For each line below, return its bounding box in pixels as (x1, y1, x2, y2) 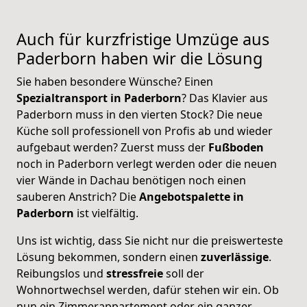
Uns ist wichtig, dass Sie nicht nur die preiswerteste (16, 232, 283, 248)
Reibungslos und (16, 265, 106, 281)
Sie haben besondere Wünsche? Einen (16, 73, 213, 89)
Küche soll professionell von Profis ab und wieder (16, 123, 273, 138)
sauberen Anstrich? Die (16, 188, 139, 204)
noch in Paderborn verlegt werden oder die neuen (16, 156, 277, 171)
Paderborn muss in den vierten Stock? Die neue (16, 106, 262, 122)
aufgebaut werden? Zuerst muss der (16, 139, 208, 155)
